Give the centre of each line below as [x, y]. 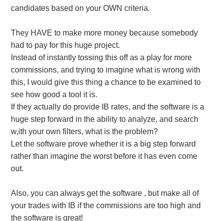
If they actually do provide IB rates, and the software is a [107, 107]
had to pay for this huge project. [65, 45]
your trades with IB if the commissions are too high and [106, 206]
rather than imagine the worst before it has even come [104, 156]
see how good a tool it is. [54, 95]
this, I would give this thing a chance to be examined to [106, 82]
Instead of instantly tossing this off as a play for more [101, 58]
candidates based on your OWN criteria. [80, 8]
